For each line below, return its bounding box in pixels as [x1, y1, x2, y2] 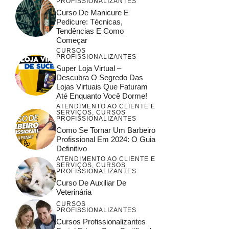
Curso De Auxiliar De [56, 178, 126, 187]
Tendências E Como [56, 26, 124, 35]
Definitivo [56, 144, 87, 153]
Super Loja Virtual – [56, 63, 121, 73]
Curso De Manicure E [56, 8, 129, 17]
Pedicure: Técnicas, [56, 17, 123, 26]
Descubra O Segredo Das [56, 73, 143, 82]
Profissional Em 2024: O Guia [56, 134, 155, 144]
